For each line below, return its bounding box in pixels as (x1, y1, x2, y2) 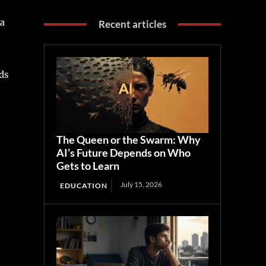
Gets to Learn (56, 159, 120, 173)
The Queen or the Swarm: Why (56, 133, 201, 147)
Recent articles (99, 18, 167, 31)
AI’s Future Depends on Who (56, 146, 191, 160)
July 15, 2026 (121, 180, 163, 189)
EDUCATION (60, 181, 108, 191)
